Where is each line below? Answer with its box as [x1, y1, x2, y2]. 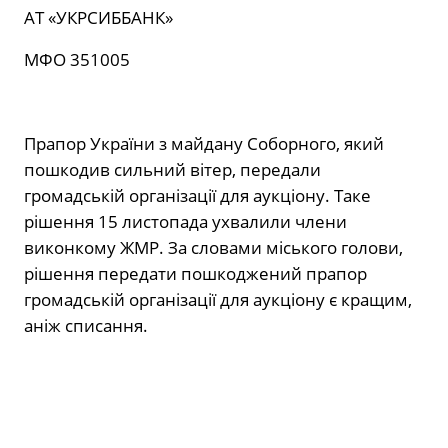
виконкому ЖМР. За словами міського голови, [24, 236, 403, 260]
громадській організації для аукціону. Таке [24, 184, 371, 208]
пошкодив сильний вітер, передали [24, 158, 321, 182]
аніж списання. [24, 314, 148, 338]
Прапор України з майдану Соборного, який [24, 132, 384, 156]
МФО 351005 [24, 48, 130, 72]
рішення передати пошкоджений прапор [24, 262, 367, 286]
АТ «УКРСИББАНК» [24, 6, 173, 30]
